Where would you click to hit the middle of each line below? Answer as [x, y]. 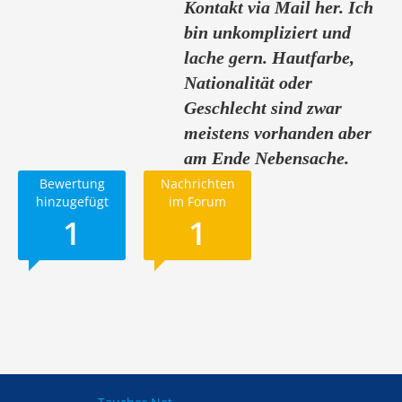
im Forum [197, 201]
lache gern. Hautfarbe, [270, 57]
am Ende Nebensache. [267, 158]
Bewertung [72, 184]
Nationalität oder [249, 83]
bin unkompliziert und [268, 32]
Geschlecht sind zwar [263, 108]
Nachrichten [197, 184]
